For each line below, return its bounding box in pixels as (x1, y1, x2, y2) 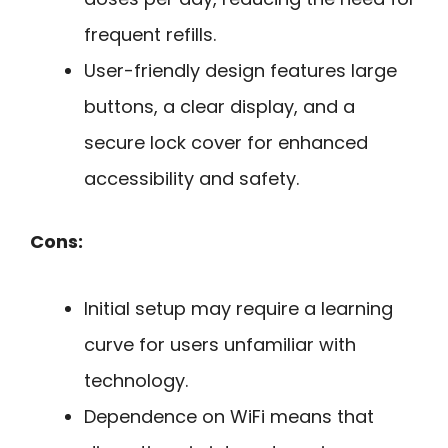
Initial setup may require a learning (84, 295, 393, 321)
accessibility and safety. (84, 166, 299, 192)
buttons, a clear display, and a (84, 94, 355, 120)
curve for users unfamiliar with (84, 331, 356, 357)
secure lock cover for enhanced (84, 130, 368, 156)
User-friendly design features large (84, 58, 397, 84)
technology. (84, 367, 188, 393)
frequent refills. (84, 22, 216, 48)
